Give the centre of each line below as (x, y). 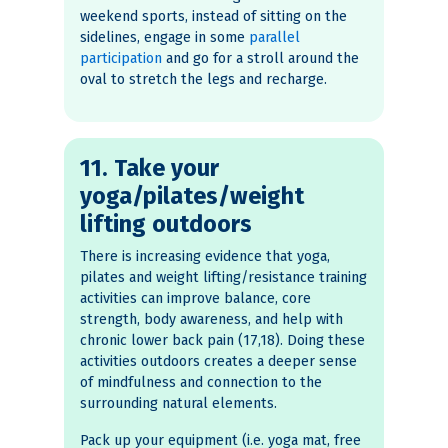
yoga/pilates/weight (192, 196)
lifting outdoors (166, 224)
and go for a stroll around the (260, 59)
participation (121, 59)
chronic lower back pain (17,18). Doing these (222, 341)
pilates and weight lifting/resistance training (223, 278)
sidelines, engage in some (164, 38)
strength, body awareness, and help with (211, 320)
